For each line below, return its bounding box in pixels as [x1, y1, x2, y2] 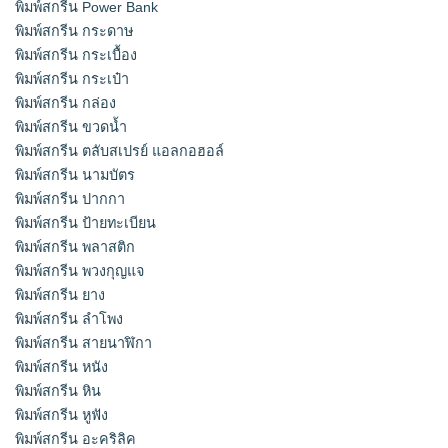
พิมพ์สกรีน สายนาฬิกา [15, 335, 152, 352]
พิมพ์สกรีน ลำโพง [15, 311, 123, 328]
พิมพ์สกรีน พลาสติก [15, 239, 135, 256]
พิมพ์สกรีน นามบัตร [15, 167, 135, 184]
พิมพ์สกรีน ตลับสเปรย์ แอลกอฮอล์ [15, 143, 224, 160]
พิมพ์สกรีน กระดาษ [15, 23, 133, 40]
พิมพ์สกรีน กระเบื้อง [15, 47, 137, 64]
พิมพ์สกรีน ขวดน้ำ [15, 119, 127, 136]
